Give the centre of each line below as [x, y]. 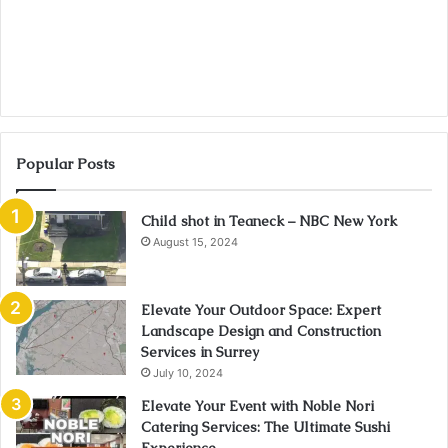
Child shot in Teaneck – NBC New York [269, 221]
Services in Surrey [200, 352]
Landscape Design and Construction [261, 331]
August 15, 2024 [195, 242]
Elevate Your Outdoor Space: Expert [261, 310]
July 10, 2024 [188, 373]
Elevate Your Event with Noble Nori [257, 406]
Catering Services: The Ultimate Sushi [265, 427]
